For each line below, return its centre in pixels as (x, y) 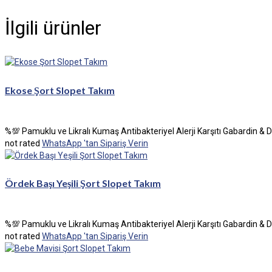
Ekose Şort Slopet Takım (60, 90)
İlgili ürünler (53, 28)
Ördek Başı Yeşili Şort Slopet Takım (83, 183)
